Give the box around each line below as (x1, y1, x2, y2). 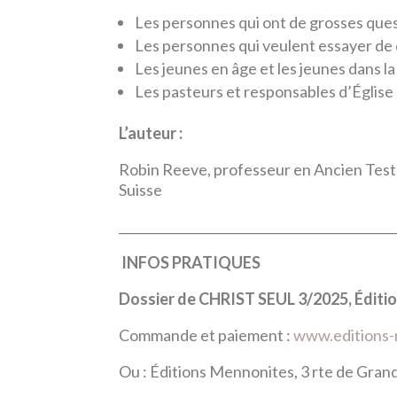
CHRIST (198, 288, 256, 308)
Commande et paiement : (119, 324, 294, 345)
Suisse (119, 179, 163, 199)
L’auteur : (119, 122, 186, 143)
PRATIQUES (172, 252, 261, 272)
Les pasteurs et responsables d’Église (135, 81, 394, 101)
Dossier (119, 288, 175, 308)
